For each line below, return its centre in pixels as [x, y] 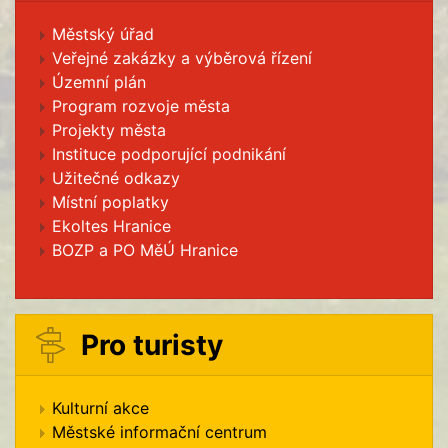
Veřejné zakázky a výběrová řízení [182, 58]
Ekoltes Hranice [111, 226]
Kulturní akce [100, 408]
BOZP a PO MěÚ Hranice [145, 250]
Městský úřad [103, 34]
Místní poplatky [110, 202]
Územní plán [99, 82]
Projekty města [109, 130]
